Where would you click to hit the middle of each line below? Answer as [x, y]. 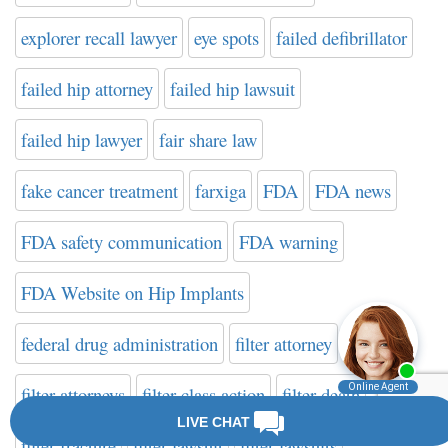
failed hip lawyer [81, 140]
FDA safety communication [121, 242]
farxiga [220, 191]
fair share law [208, 140]
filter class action [203, 395]
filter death [321, 395]
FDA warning [288, 242]
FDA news [353, 191]
